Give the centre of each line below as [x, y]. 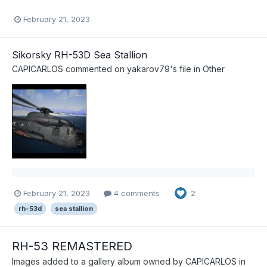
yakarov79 [148, 69]
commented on [95, 69]
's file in [186, 69]
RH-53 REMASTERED [72, 246]
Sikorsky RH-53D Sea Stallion [80, 55]
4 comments [136, 193]
